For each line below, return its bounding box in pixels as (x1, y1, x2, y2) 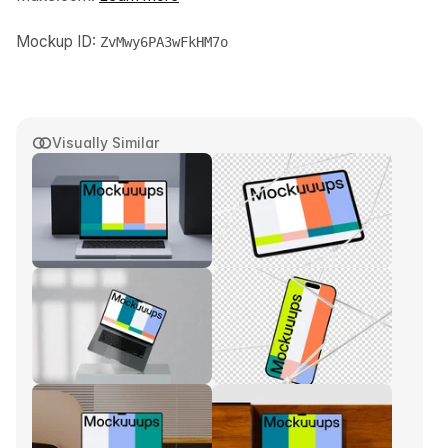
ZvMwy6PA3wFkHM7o (100, 34, 228, 51)
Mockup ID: (16, 32, 100, 52)
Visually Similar (52, 134, 159, 152)
